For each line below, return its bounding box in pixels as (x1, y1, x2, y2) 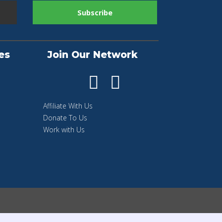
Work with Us (43, 125, 85, 135)
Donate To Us (43, 113, 87, 123)
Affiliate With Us (43, 101, 93, 111)
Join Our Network (47, 49, 138, 61)
